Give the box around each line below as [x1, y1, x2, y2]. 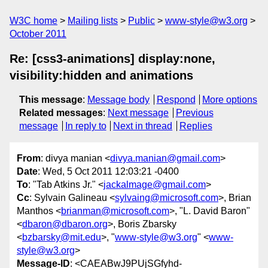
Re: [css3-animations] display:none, [10, 52, 215, 65]
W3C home [10, 16, 57, 26]
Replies [179, 121, 212, 131]
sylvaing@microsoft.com [115, 193, 218, 203]
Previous [175, 108, 214, 118]
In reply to [65, 121, 106, 131]
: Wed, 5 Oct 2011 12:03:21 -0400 [38, 166, 179, 177]
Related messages [19, 108, 103, 118]
